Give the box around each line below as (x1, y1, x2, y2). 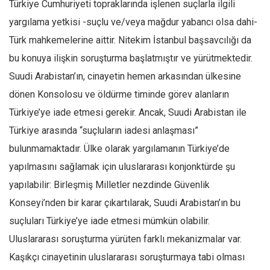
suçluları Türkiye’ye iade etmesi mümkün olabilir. (9, 215, 210, 227)
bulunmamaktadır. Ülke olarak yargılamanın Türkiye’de (9, 143, 230, 155)
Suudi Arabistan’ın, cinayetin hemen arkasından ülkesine (9, 71, 241, 83)
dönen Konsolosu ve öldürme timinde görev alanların (9, 89, 229, 101)
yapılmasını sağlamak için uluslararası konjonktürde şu (9, 161, 235, 173)
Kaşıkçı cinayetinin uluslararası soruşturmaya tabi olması (9, 251, 245, 263)
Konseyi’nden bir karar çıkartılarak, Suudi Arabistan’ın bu (9, 197, 240, 209)
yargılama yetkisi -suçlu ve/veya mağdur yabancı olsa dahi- (9, 16, 257, 28)
